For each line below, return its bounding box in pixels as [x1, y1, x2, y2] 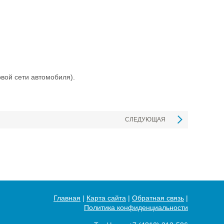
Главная [53, 194, 80, 202]
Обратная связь [132, 194, 184, 202]
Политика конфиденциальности [84, 203, 188, 211]
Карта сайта [86, 194, 126, 202]
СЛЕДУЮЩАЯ [125, 115, 165, 123]
